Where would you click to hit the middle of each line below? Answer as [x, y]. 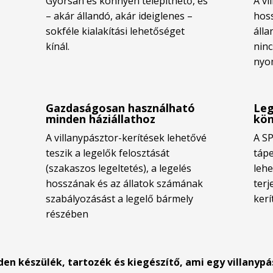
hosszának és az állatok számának [125, 184]
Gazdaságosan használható [121, 108]
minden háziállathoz [101, 119]
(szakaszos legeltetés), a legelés [119, 168]
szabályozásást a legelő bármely [120, 199]
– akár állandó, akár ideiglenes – [119, 16]
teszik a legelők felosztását [108, 153]
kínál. [58, 47]
